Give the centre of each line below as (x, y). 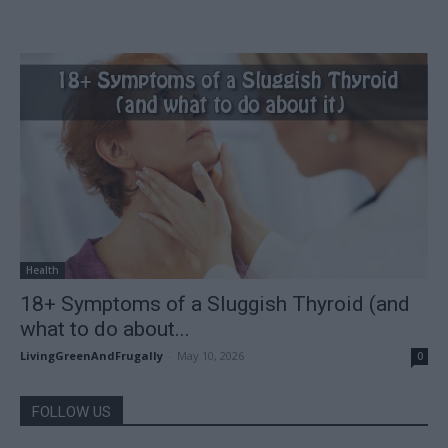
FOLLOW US (71, 411)
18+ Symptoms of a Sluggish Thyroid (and (215, 303)
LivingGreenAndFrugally (91, 355)
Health (42, 269)
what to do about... (105, 328)
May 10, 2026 (210, 355)
